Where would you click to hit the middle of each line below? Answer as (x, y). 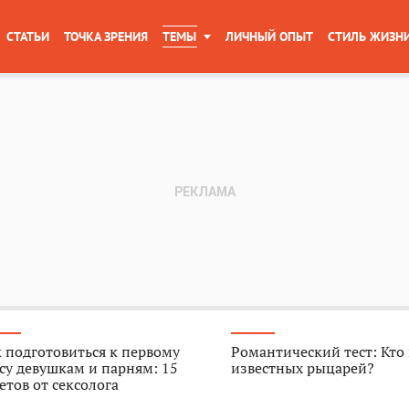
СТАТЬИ (28, 37)
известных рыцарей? (303, 368)
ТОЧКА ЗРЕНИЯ (106, 37)
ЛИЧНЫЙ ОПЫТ (269, 37)
